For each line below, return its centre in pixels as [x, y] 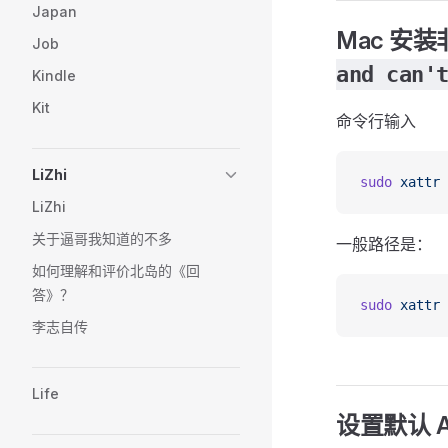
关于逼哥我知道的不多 [102, 238]
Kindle [54, 75]
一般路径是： [384, 244]
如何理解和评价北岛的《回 [116, 270]
